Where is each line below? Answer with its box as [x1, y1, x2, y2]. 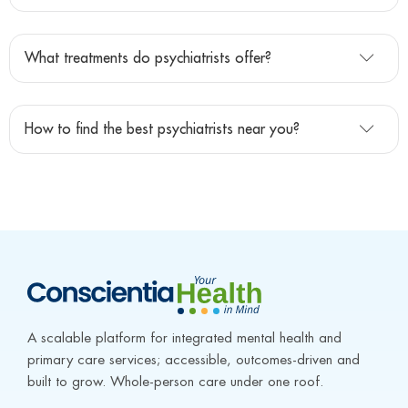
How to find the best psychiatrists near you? [25, 122, 300, 138]
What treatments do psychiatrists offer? [25, 51, 271, 66]
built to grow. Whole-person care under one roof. [27, 375, 323, 390]
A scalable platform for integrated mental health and [27, 331, 342, 346]
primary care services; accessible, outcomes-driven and [27, 353, 360, 368]
